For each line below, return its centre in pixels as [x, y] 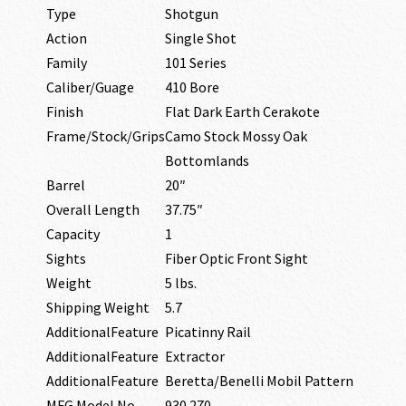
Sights [67, 258]
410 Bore [193, 87]
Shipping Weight [98, 307]
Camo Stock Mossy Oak [237, 135]
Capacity [73, 233]
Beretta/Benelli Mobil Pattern [260, 380]
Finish [65, 111]
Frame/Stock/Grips [106, 135]
